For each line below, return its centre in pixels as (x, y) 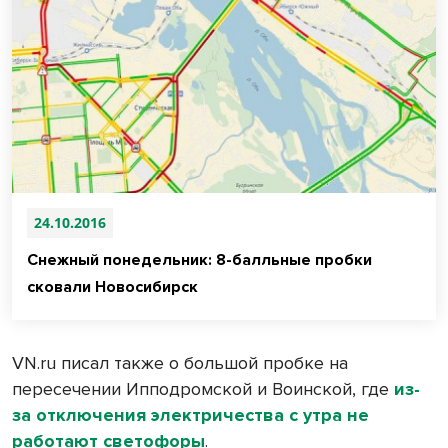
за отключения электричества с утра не (190, 415)
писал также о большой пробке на (202, 363)
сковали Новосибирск (114, 287)
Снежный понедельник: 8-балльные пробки (199, 260)
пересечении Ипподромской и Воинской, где (203, 389)
